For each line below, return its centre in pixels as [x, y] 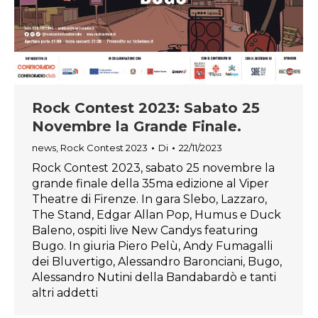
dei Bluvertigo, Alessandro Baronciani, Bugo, [157, 262]
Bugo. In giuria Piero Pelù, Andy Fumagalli [152, 246]
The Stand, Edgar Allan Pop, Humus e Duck [157, 215]
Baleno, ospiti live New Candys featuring [145, 231]
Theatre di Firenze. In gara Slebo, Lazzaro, [149, 199]
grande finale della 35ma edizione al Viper [150, 184]
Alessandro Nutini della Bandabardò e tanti [154, 278]
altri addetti [65, 293]
